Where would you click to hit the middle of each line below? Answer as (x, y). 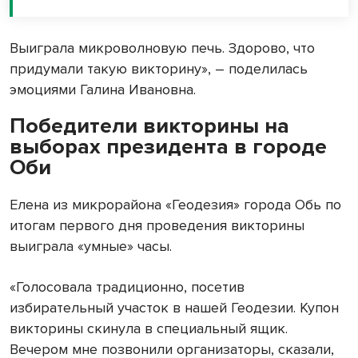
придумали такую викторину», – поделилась (159, 69)
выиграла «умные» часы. (93, 247)
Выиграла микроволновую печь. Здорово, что (162, 48)
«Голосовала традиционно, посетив (127, 287)
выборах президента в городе (168, 147)
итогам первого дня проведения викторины (157, 226)
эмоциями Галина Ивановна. (105, 90)
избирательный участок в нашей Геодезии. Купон (174, 308)
